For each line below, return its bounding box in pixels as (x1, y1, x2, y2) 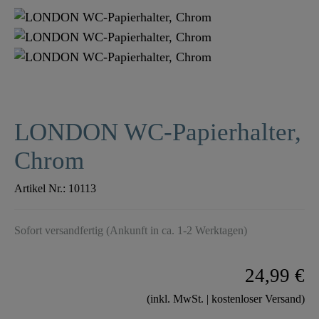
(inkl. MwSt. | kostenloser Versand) (147, 293, 305, 305)
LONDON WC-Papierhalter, (14, 118, 301, 147)
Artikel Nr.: (14, 182, 68, 195)
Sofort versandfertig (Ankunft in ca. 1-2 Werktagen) (14, 224, 247, 237)
